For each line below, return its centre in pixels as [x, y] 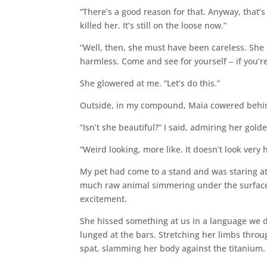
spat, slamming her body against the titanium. [173, 248]
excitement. [104, 198]
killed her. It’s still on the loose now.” [153, 25]
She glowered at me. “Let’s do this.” [150, 83]
